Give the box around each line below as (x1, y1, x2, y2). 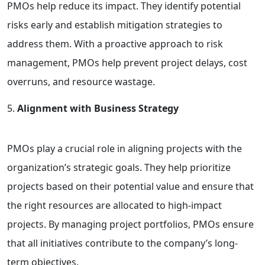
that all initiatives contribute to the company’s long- (7, 237, 238, 250)
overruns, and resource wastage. (7, 75, 155, 89)
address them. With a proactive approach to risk (7, 37, 223, 51)
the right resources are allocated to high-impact (7, 199, 222, 212)
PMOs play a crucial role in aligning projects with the (7, 142, 242, 156)
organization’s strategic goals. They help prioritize (7, 161, 231, 174)
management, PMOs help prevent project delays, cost (7, 56, 247, 70)
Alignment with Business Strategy (17, 102, 179, 115)
